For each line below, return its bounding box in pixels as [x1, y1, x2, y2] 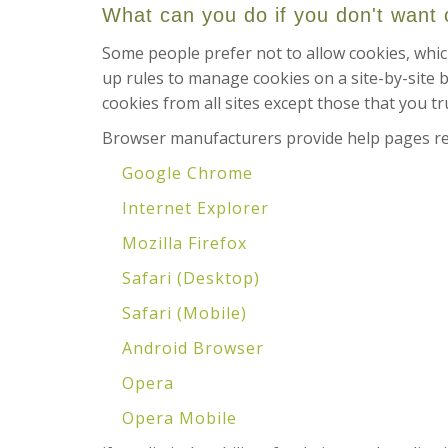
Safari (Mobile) [122, 302, 247, 324]
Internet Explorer [122, 197, 269, 219]
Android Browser [122, 337, 264, 359]
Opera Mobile [122, 407, 237, 429]
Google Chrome [122, 162, 253, 184]
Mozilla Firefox [122, 232, 247, 254]
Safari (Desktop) [122, 267, 260, 289]
